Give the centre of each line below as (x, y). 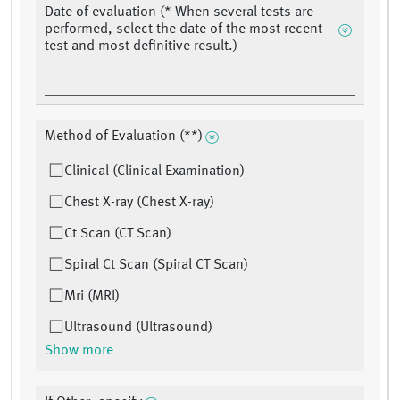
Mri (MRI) (92, 297)
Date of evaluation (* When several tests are (179, 13)
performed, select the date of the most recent (183, 30)
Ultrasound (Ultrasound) (138, 328)
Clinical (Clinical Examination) (154, 172)
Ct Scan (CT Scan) (118, 234)
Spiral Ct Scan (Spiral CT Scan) (156, 266)
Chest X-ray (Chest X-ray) (139, 203)
